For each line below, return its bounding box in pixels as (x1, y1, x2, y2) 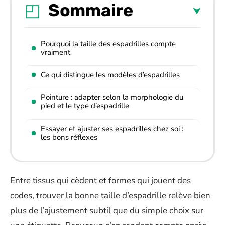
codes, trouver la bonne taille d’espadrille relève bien (10, 190, 210, 201)
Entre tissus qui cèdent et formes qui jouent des (10, 175, 191, 186)
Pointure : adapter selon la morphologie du (41, 92, 183, 102)
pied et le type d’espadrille (41, 100, 129, 111)
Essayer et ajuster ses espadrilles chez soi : (41, 123, 183, 134)
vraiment (41, 47, 70, 57)
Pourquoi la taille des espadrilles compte (41, 38, 176, 49)
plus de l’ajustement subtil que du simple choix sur (10, 205, 203, 216)
